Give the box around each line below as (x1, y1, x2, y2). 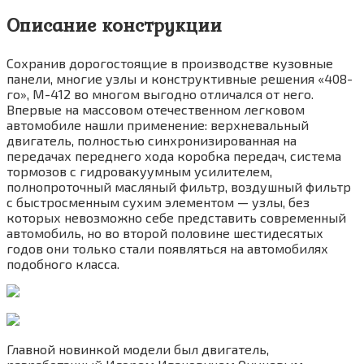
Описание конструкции (6, 10, 222, 39)
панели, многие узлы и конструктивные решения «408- (6, 70, 353, 86)
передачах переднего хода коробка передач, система (6, 147, 341, 163)
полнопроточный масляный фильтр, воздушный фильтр (6, 178, 351, 194)
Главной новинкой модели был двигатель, (6, 340, 269, 357)
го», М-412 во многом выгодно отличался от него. (6, 85, 314, 102)
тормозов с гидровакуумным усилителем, (6, 162, 272, 179)
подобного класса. (6, 255, 119, 271)
